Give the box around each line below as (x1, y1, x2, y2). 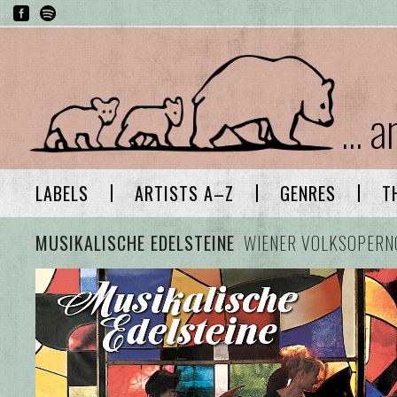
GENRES (280, 180, 336, 206)
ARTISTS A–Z (135, 180, 234, 206)
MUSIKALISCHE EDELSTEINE (35, 230, 235, 256)
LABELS (35, 180, 89, 206)
